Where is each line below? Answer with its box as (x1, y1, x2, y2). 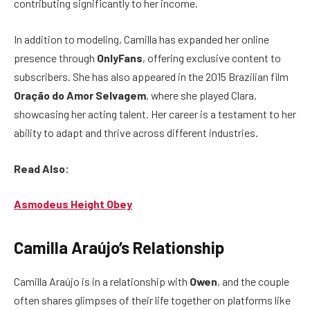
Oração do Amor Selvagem (14, 88, 146, 102)
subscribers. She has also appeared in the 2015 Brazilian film (14, 69, 289, 83)
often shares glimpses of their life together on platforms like (14, 293, 291, 307)
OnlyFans (97, 51, 143, 64)
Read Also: (14, 161, 69, 175)
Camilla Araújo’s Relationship (14, 237, 224, 258)
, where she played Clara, (146, 88, 257, 102)
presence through (14, 51, 97, 64)
